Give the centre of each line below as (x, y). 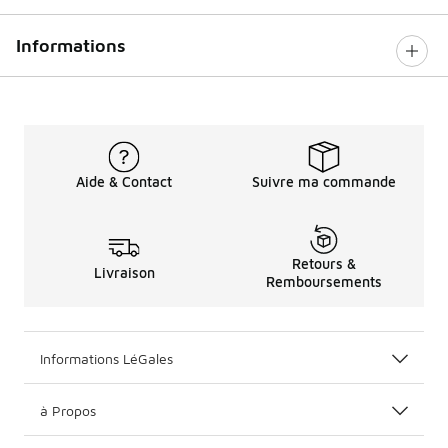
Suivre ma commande (324, 181)
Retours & (324, 263)
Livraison (124, 272)
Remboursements (324, 281)
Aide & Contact (124, 181)
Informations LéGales (106, 358)
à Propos (68, 410)
